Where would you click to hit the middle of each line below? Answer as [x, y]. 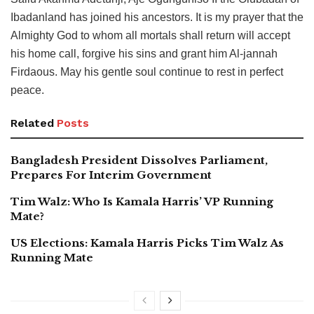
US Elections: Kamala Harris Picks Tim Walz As [147, 243]
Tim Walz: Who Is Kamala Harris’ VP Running [142, 202]
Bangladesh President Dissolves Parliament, [139, 161]
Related [32, 123]
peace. [27, 90]
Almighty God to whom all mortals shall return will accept [150, 36]
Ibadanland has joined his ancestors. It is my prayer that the [157, 18]
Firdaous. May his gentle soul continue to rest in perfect [147, 72]
